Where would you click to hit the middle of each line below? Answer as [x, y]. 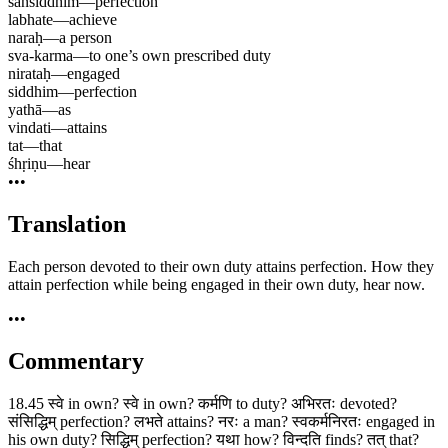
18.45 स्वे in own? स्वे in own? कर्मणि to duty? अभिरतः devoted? [202, 403]
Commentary [76, 360]
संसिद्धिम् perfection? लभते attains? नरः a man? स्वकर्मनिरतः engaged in [221, 421]
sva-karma [40, 56]
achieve [93, 20]
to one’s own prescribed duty [180, 56]
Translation [67, 224]
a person [85, 38]
